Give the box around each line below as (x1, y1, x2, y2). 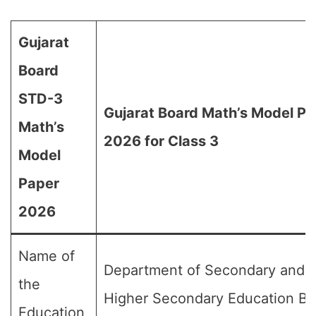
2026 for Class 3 (104, 133, 219, 150)
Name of (18, 248, 75, 265)
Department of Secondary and (104, 262, 305, 279)
